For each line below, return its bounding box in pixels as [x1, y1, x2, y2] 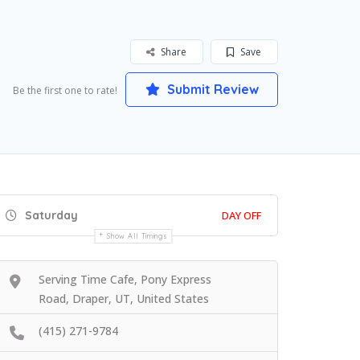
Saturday [22, 208, 78, 223]
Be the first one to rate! [13, 84, 117, 98]
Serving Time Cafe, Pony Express [39, 272, 211, 288]
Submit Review [163, 81, 259, 98]
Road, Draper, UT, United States [39, 291, 209, 307]
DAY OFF [222, 208, 261, 223]
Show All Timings [107, 231, 168, 241]
